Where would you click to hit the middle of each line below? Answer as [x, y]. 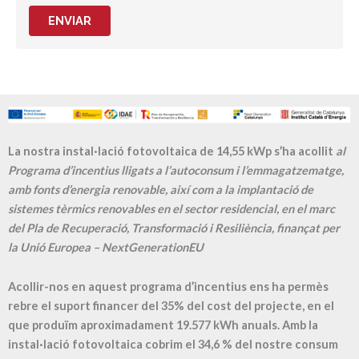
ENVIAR [70, 21]
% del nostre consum [280, 345]
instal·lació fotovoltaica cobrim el [103, 345]
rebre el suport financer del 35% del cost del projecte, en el [171, 306]
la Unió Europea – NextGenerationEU [106, 247]
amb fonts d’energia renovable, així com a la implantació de [161, 189]
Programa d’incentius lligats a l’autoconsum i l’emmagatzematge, [176, 170]
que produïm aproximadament [92, 325]
